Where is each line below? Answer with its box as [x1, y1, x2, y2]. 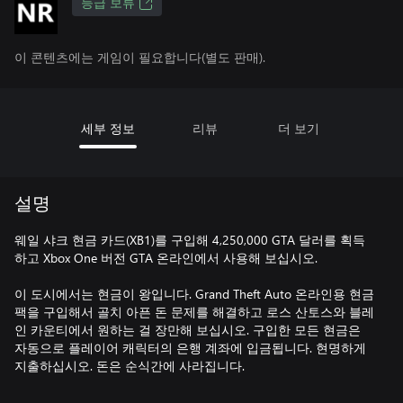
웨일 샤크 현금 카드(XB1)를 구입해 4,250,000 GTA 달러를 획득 [14, 231, 365, 248]
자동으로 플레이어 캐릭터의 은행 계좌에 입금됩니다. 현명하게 [14, 339, 366, 356]
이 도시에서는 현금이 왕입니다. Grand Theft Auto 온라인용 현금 [14, 285, 374, 302]
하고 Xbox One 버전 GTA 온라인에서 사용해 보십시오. [14, 249, 318, 266]
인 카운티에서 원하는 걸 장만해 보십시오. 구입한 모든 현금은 [14, 321, 361, 338]
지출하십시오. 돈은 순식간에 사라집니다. [14, 357, 245, 374]
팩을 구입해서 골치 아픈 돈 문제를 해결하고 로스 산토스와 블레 [14, 303, 374, 320]
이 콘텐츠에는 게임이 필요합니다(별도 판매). [14, 49, 265, 66]
